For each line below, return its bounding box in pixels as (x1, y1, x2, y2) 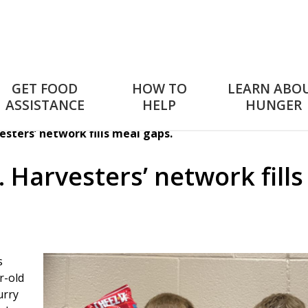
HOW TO (131, 78, 187, 98)
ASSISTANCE (5, 95, 85, 114)
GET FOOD (12, 78, 78, 98)
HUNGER (245, 95, 302, 114)
